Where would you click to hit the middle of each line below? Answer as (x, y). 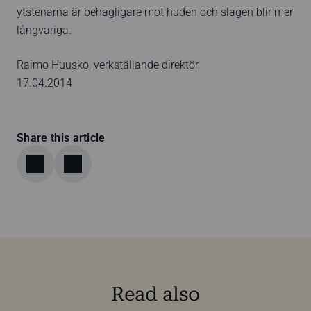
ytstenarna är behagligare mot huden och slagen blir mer (155, 12)
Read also (155, 294)
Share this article (61, 137)
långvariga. (44, 30)
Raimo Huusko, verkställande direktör (108, 65)
